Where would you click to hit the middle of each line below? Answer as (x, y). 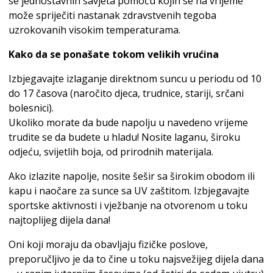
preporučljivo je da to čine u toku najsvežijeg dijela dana (136, 259)
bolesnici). (31, 108)
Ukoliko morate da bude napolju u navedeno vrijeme (128, 122)
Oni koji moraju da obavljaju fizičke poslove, (108, 244)
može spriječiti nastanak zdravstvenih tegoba (112, 15)
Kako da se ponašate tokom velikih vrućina (114, 54)
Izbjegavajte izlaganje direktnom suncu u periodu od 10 (135, 78)
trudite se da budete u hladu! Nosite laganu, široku (124, 137)
